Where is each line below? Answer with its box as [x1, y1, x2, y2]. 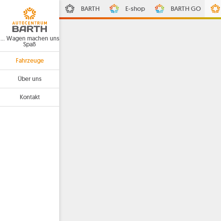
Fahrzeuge [15, 57, 44, 64]
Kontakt [19, 93, 40, 101]
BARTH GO [170, 4, 201, 13]
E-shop [125, 4, 145, 13]
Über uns [18, 75, 41, 82]
